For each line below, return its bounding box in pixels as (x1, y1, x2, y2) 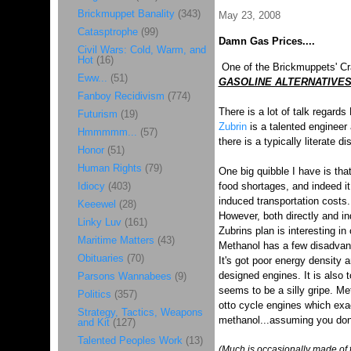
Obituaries (77, 252, 124, 264)
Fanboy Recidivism (77, 90, 165, 102)
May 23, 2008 (218, 9, 280, 21)
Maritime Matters (77, 234, 154, 246)
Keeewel (77, 198, 116, 210)
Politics (77, 288, 111, 300)
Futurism (77, 108, 118, 120)
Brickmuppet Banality (77, 8, 175, 20)
